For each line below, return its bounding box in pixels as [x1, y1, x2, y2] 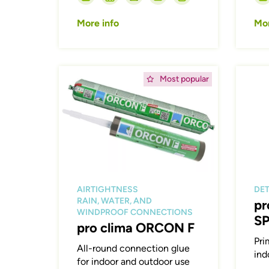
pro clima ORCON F [77, 220, 195, 237]
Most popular [159, 73, 209, 84]
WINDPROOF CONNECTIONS [77, 207, 193, 218]
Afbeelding [58, 65, 106, 77]
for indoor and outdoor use [77, 256, 190, 268]
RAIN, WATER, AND [77, 196, 153, 207]
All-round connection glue [77, 243, 190, 255]
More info [77, 17, 119, 29]
